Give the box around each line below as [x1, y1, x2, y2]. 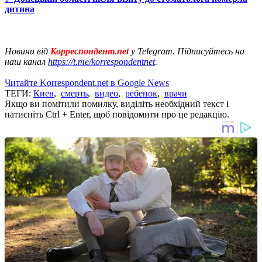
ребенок [125, 88, 157, 98]
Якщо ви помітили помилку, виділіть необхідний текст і [5, 98, 229, 109]
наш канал [5, 56, 48, 67]
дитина [5, 4, 35, 14]
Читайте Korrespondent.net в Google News [5, 77, 169, 88]
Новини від [5, 46, 50, 56]
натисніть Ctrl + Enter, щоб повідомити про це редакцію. [5, 109, 229, 119]
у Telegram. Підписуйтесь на [131, 46, 244, 56]
